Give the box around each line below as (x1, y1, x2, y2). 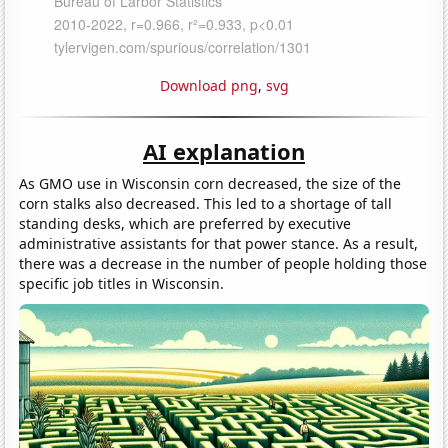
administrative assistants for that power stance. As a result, (19, 233, 419, 253)
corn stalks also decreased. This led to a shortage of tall (19, 193, 393, 213)
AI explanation (143, 135, 305, 166)
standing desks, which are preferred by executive (19, 213, 352, 233)
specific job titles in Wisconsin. (19, 273, 225, 293)
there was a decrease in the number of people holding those (19, 253, 428, 273)
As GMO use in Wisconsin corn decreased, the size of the (19, 173, 402, 193)
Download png (159, 75, 258, 95)
